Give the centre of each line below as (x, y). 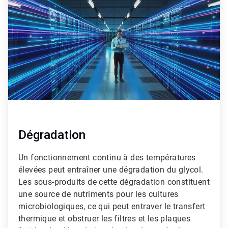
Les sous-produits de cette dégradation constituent (114, 182)
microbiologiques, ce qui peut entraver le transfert (112, 206)
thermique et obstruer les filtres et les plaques (105, 218)
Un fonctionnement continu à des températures (107, 157)
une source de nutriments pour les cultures (98, 194)
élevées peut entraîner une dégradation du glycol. (111, 169)
